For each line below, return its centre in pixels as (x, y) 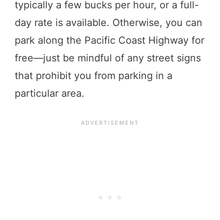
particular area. (50, 94)
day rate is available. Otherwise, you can (109, 23)
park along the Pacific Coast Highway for (110, 41)
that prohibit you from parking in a (94, 76)
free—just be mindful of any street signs (108, 58)
